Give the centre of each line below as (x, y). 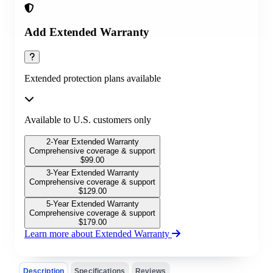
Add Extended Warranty (87, 32)
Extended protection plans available (93, 78)
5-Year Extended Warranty (92, 204)
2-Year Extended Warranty (92, 141)
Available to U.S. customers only (88, 119)
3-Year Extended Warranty (92, 172)
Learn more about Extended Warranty (98, 233)
